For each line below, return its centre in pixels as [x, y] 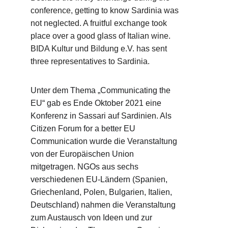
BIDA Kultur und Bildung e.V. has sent [100, 49]
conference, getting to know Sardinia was [106, 10]
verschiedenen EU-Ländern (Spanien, [100, 179]
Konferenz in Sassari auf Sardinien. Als [102, 116]
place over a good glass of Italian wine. [102, 36]
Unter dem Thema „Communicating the [102, 90]
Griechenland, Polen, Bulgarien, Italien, [102, 192]
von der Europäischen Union [83, 154]
